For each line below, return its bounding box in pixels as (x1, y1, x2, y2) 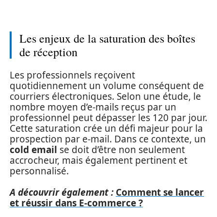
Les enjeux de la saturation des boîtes (19, 31, 195, 46)
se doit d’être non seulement (57, 143, 185, 156)
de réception (19, 44, 77, 60)
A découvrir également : (10, 186, 113, 199)
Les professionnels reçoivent (10, 68, 135, 81)
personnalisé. (10, 164, 69, 177)
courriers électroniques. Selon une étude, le (10, 90, 201, 103)
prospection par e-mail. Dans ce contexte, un (10, 132, 206, 145)
